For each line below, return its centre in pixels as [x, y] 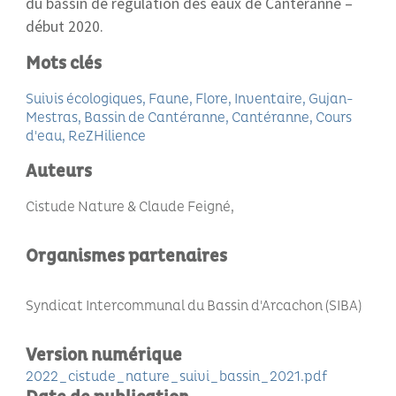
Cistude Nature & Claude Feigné [128, 207]
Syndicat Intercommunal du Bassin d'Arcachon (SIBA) [194, 306]
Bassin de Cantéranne [155, 118]
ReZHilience [107, 136]
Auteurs [59, 171]
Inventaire [268, 99]
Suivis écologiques [84, 99]
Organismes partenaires [126, 256]
